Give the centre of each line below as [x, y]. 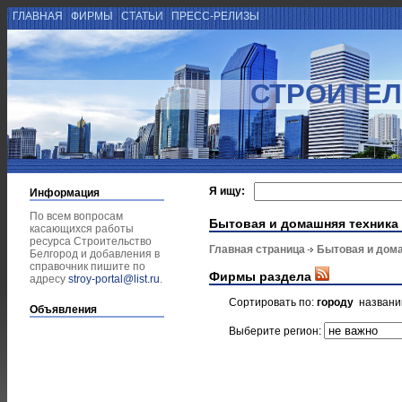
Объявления [63, 310]
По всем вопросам [76, 216]
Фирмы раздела [262, 276]
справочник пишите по [87, 267]
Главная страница [257, 250]
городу [335, 302]
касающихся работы [82, 229]
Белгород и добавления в [95, 254]
